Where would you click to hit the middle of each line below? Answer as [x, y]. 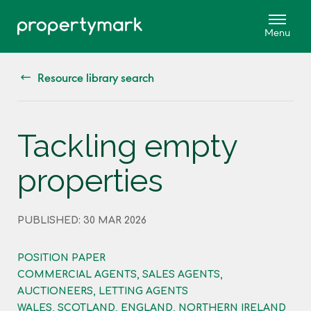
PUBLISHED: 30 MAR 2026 [82, 220]
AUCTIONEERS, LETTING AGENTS [103, 291]
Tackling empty [127, 146]
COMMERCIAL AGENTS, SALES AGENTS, [120, 274]
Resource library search [96, 77]
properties [90, 180]
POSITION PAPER [61, 258]
